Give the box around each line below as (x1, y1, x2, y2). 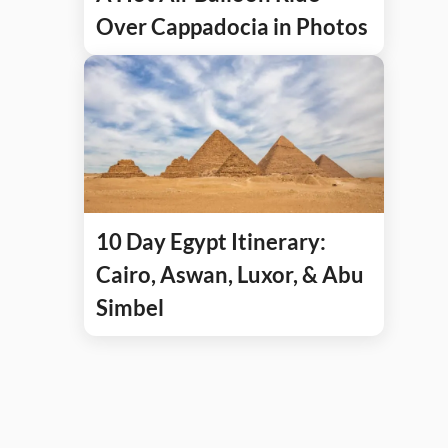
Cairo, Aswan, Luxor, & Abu (96, 260, 364, 288)
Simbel (96, 293, 164, 321)
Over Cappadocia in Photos (96, 12, 368, 40)
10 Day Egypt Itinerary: (96, 227, 326, 255)
